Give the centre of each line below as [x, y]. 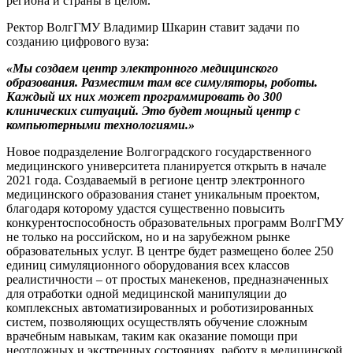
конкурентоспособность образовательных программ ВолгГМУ [175, 223]
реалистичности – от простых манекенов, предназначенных [167, 280]
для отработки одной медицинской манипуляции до [147, 294]
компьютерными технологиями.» [100, 125]
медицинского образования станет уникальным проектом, [163, 195]
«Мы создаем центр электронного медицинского [142, 69]
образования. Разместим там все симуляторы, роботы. [162, 83]
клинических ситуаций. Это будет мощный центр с [153, 111]
